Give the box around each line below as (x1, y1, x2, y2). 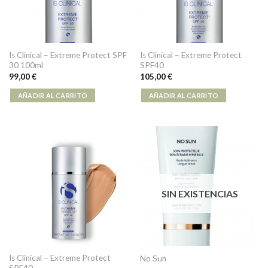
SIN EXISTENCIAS (161, 188, 238, 200)
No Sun (139, 253, 166, 263)
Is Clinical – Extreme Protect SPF (8, 50, 127, 60)
